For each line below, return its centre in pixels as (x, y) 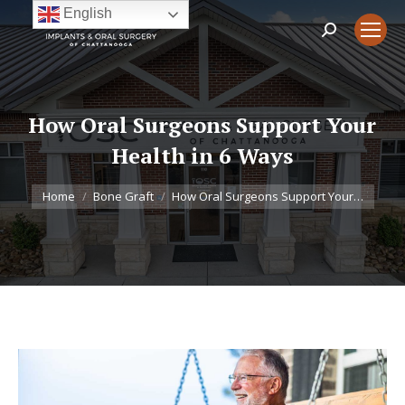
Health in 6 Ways (202, 155)
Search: (345, 34)
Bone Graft (123, 196)
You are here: (76, 184)
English (85, 14)
